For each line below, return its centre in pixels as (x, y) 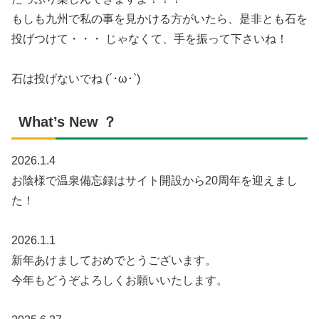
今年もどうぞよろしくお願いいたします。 (120, 280)
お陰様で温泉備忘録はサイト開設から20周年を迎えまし (155, 180)
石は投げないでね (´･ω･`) (76, 78)
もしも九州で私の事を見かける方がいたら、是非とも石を (159, 19)
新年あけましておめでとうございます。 (114, 260)
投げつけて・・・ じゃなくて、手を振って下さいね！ (150, 38)
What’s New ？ (68, 121)
